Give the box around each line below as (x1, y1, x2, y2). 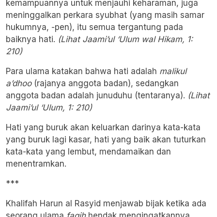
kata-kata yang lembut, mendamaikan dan (6, 147, 171, 157)
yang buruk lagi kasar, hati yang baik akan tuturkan (6, 135, 206, 145)
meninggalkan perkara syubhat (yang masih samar (6, 10, 204, 20)
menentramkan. (6, 159, 66, 169)
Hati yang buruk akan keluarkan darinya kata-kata (6, 123, 201, 133)
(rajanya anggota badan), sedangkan (31, 78, 179, 89)
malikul (157, 66, 186, 77)
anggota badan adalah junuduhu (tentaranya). (6, 91, 185, 101)
